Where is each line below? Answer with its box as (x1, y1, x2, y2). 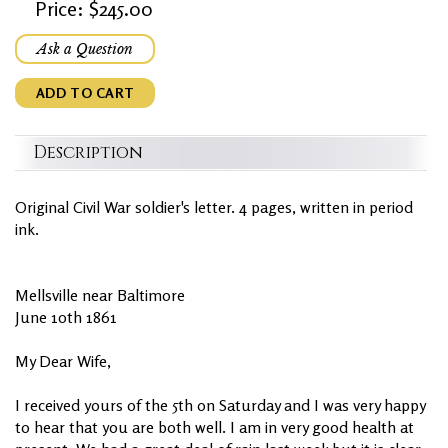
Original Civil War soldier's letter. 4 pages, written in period (15, 197, 413, 218)
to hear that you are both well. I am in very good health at (15, 417, 414, 438)
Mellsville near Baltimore (15, 285, 185, 306)
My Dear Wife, (15, 351, 111, 372)
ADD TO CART (35, 84, 135, 102)
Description (33, 141, 143, 165)
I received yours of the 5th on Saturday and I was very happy (15, 395, 425, 416)
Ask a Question (37, 40, 133, 59)
